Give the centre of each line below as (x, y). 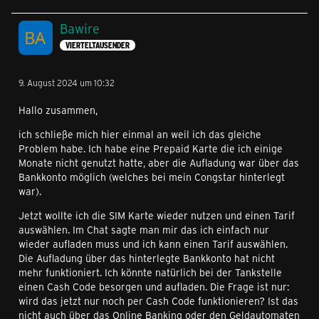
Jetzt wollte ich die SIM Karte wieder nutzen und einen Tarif (157, 216)
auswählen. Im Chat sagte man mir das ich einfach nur (144, 230)
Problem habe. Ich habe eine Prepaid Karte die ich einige (151, 149)
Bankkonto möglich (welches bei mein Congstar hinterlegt (152, 177)
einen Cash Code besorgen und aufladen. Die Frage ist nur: (154, 287)
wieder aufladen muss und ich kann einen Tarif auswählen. (153, 244)
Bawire (80, 29)
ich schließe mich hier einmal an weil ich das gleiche (140, 135)
